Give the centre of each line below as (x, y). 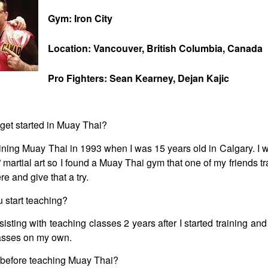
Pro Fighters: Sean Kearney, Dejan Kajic (138, 78)
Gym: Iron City (80, 18)
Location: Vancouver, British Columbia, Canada (155, 48)
